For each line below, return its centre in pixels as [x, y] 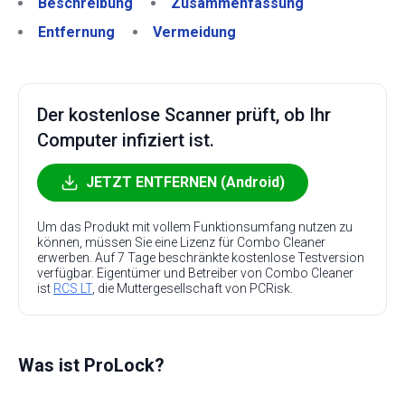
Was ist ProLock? [91, 365]
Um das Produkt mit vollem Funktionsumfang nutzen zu [195, 227]
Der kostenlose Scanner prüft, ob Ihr [184, 115]
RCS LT [73, 288]
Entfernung [76, 32]
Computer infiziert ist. [126, 140]
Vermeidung [194, 32]
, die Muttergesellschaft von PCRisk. [193, 288]
